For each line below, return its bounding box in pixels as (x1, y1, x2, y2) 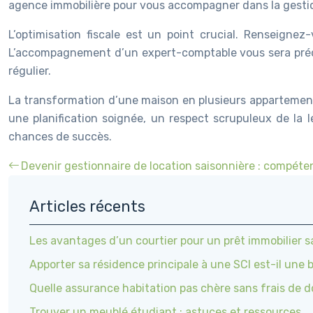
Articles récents (29, 197, 145, 216)
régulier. (8, 64, 51, 78)
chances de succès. (8, 130, 112, 143)
